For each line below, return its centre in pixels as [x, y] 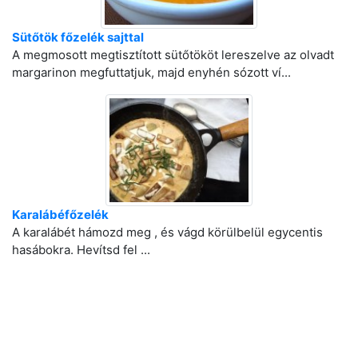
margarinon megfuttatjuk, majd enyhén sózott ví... [151, 72]
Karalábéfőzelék [60, 215]
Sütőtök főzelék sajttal [78, 37]
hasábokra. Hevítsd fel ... [81, 250]
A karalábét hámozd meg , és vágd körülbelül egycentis [167, 232]
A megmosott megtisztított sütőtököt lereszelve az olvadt [173, 55]
